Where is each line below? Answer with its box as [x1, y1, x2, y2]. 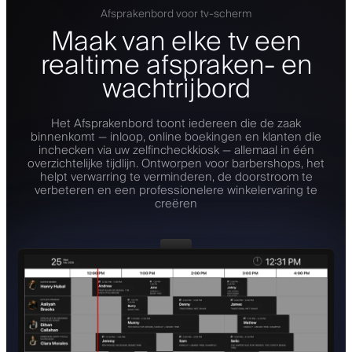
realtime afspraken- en [40, 42, 312, 89]
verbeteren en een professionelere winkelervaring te [35, 180, 317, 200]
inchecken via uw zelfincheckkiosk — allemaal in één [38, 140, 314, 160]
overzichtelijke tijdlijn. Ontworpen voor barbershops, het [27, 153, 324, 174]
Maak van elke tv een [51, 19, 301, 65]
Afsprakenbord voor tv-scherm [101, 4, 251, 24]
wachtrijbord [101, 66, 251, 112]
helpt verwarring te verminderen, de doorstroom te [39, 167, 313, 187]
